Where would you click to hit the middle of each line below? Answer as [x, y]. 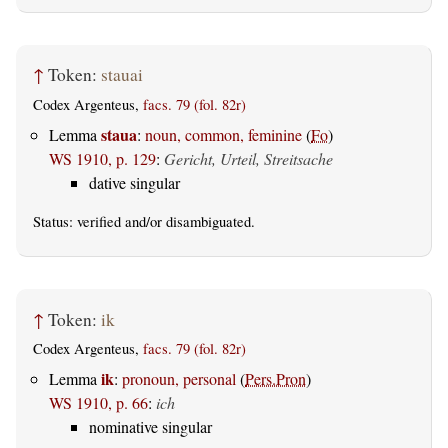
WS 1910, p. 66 [98, 403]
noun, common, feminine [223, 135]
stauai [122, 75]
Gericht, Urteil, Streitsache [248, 159]
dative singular [134, 183]
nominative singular [150, 427]
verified [99, 222]
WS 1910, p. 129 [102, 159]
